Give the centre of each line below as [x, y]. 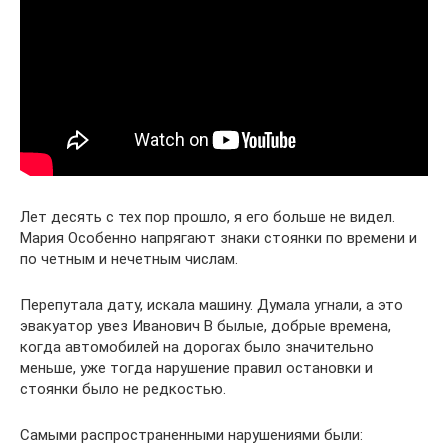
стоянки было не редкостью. [123, 388]
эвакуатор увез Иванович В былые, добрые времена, [205, 325]
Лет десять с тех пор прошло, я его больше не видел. [207, 216]
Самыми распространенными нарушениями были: [191, 434]
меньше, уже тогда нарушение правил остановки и [196, 367]
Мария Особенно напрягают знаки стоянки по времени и [218, 237]
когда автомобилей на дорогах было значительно [197, 346]
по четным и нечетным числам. [129, 258]
